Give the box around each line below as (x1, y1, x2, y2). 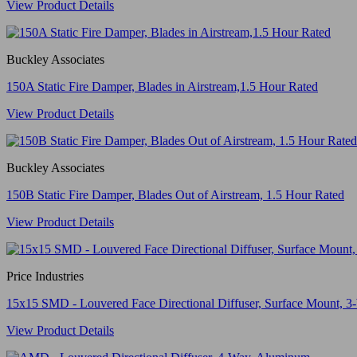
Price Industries (6, 269, 84, 283)
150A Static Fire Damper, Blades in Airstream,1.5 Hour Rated (6, 79, 318, 93)
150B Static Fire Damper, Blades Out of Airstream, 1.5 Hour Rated (6, 187, 344, 202)
